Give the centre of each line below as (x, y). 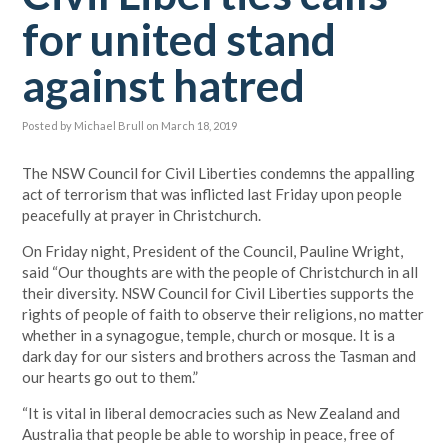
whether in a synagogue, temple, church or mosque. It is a (209, 335)
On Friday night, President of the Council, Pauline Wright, (213, 251)
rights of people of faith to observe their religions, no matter (223, 314)
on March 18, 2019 (192, 125)
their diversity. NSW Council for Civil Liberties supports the (218, 293)
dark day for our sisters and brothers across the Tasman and (219, 356)
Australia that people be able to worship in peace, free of (209, 434)
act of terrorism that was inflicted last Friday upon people (212, 194)
